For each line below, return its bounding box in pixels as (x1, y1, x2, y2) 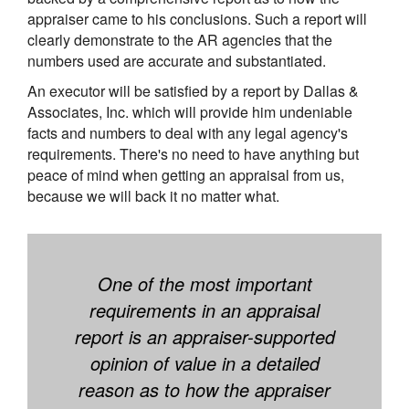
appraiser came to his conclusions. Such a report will (27, 8, 367, 30)
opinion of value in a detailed (89, 350, 320, 377)
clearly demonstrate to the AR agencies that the (27, 29, 332, 51)
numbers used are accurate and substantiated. (27, 50, 326, 72)
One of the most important (97, 270, 312, 298)
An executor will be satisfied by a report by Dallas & (27, 80, 359, 102)
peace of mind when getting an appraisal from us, (27, 164, 344, 186)
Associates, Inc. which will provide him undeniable (27, 101, 352, 123)
